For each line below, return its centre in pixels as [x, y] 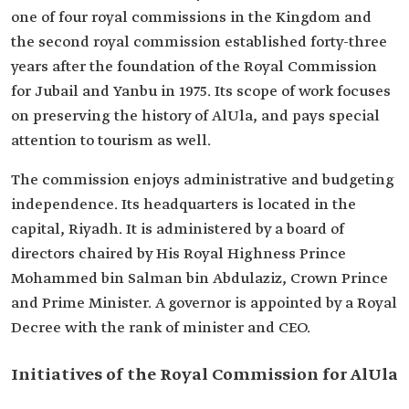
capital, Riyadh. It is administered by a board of [178, 230]
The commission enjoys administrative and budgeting [203, 180]
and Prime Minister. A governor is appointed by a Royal [204, 304]
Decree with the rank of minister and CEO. [161, 328]
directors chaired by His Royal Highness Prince [178, 254]
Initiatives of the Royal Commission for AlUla [204, 375]
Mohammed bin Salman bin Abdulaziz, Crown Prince [199, 279]
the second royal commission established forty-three [199, 42]
